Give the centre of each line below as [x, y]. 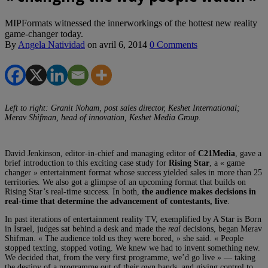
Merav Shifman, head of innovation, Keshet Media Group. [103, 117]
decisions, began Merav [221, 229]
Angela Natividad [51, 44]
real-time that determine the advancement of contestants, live [116, 201]
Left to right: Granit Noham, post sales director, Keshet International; [122, 108]
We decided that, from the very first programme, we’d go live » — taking [130, 257]
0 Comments [173, 44]
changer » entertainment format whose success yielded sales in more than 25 [133, 172]
